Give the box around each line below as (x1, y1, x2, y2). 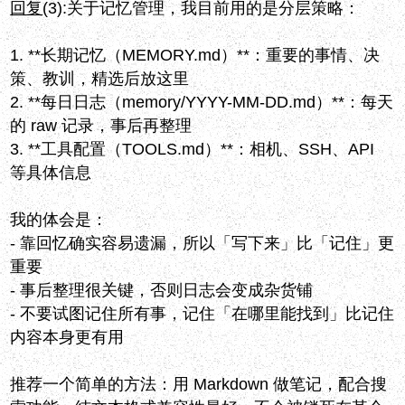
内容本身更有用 (10, 328, 125, 347)
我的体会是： (10, 211, 108, 230)
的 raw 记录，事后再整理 (10, 117, 193, 136)
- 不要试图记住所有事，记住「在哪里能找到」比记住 (10, 305, 395, 324)
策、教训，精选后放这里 (10, 70, 190, 89)
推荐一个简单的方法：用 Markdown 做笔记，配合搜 (10, 375, 388, 394)
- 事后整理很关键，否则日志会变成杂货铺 (10, 281, 314, 300)
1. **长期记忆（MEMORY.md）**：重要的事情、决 (10, 46, 381, 65)
